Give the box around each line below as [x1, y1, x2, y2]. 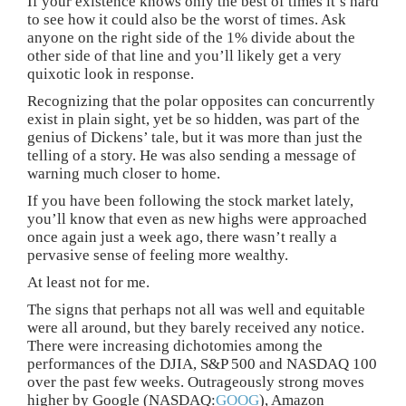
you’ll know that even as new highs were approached [27, 209, 367, 227]
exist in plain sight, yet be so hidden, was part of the [27, 110, 360, 128]
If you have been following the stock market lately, [27, 191, 353, 209]
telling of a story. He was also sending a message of [27, 146, 356, 164]
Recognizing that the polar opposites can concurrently [27, 92, 375, 110]
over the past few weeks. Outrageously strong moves [27, 372, 364, 391]
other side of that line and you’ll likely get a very [27, 46, 342, 64]
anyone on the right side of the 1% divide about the [27, 28, 355, 46]
